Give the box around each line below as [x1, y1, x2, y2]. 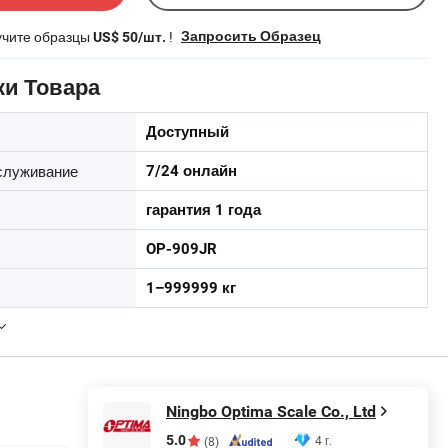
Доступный [146, 123, 229, 141]
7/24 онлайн [146, 162, 237, 180]
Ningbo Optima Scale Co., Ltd [166, 402, 376, 421]
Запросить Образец [181, 28, 321, 44]
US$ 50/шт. [93, 29, 166, 45]
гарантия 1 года [146, 201, 261, 219]
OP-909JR [146, 240, 217, 258]
